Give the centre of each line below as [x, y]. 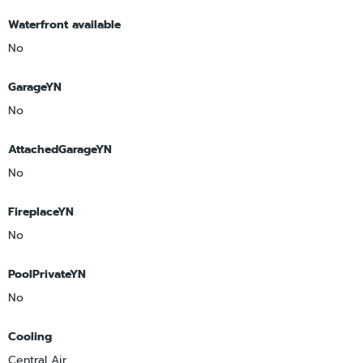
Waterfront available [64, 24]
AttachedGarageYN [60, 149]
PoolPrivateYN [47, 274]
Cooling [30, 336]
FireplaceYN [41, 211]
